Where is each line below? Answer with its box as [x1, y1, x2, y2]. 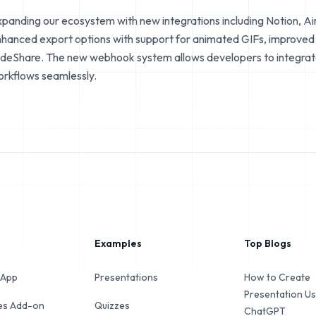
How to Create [243, 271, 310, 284]
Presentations [95, 271, 159, 284]
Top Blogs [243, 237, 291, 250]
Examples [95, 237, 142, 250]
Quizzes [95, 299, 130, 312]
